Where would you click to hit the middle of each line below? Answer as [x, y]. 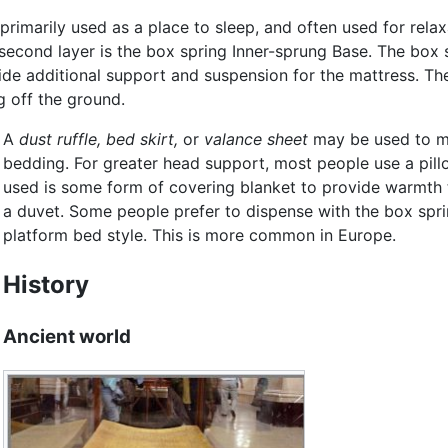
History [46, 285]
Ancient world [67, 337]
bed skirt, [142, 139]
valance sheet [256, 139]
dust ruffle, [60, 139]
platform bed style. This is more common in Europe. [200, 235]
